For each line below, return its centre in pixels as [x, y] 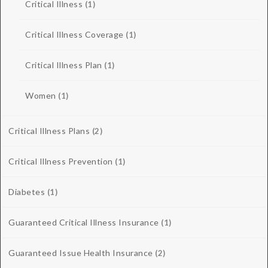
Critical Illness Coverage [74, 35]
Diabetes [27, 192]
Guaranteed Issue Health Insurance [81, 253]
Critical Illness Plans [49, 131]
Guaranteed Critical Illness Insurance [84, 223]
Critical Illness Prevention [61, 162]
